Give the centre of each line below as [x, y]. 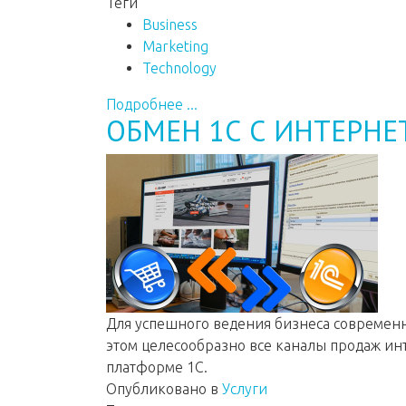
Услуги [245, 389]
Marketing [175, 46]
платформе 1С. [157, 367]
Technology [179, 68]
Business [170, 24]
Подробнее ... [152, 104]
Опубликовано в [162, 389]
